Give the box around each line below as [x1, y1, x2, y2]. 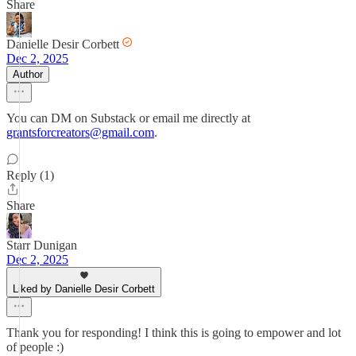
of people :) [6, 340, 64, 354]
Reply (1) [6, 168, 54, 182]
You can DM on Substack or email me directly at [6, 111, 250, 125]
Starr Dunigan [6, 238, 77, 252]
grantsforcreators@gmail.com [6, 126, 154, 139]
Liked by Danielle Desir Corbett [13, 283, 155, 295]
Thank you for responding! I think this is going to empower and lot [6, 326, 341, 339]
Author [13, 68, 43, 80]
